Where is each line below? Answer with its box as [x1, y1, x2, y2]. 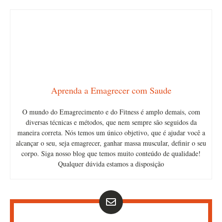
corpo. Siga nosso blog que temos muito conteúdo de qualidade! [21, 149, 201, 159]
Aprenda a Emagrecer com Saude [51, 84, 171, 97]
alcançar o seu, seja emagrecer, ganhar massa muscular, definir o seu [16, 138, 206, 148]
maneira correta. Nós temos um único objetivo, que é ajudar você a [17, 128, 205, 138]
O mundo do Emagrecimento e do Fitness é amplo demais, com [22, 107, 200, 117]
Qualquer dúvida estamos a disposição [58, 159, 164, 169]
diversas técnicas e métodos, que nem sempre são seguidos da [25, 117, 197, 127]
